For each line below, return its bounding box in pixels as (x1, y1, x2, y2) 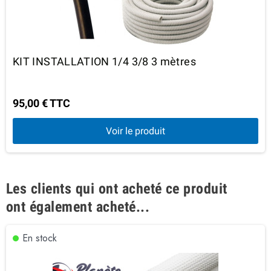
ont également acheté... (6, 198, 150, 215)
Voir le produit (106, 125, 165, 137)
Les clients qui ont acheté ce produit (6, 180, 227, 197)
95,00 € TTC (13, 96, 70, 109)
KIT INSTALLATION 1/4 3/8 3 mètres (13, 54, 196, 68)
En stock (22, 230, 57, 245)
